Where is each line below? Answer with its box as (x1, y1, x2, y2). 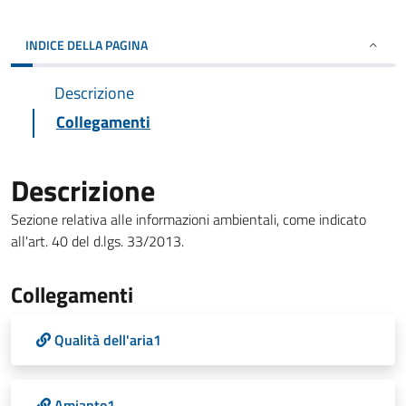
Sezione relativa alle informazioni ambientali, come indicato (11, 208, 366, 230)
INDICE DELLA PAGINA (25, 35, 148, 54)
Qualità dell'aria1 (54, 329, 161, 351)
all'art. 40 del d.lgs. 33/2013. (11, 230, 184, 252)
